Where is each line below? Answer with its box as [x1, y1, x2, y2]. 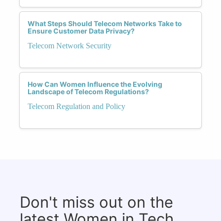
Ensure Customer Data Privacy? [28, 26, 135, 35]
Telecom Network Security [28, 41, 111, 50]
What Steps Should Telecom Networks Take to [28, 19, 182, 28]
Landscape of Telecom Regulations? [28, 87, 149, 96]
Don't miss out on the [20, 192, 173, 211]
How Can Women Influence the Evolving [28, 79, 162, 88]
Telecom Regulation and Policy [28, 102, 125, 110]
